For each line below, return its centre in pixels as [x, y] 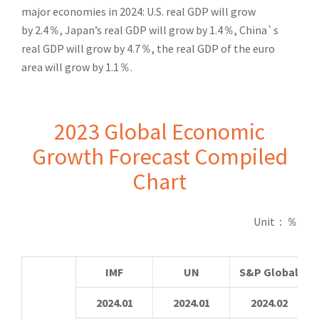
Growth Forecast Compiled [159, 157]
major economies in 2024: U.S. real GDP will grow [138, 11]
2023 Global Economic [159, 132]
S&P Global [269, 272]
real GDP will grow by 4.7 [81, 48]
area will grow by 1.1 [70, 67]
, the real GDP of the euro [213, 48]
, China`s [256, 30]
